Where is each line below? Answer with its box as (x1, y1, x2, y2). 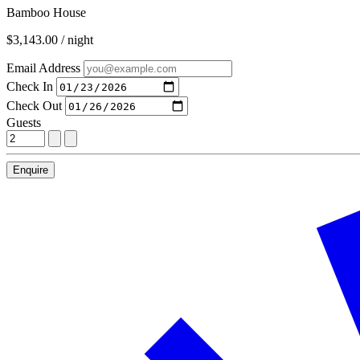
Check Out (6, 98, 62, 112)
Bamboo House (6, 6, 86, 19)
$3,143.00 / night (6, 33, 93, 47)
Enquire (13, 164, 48, 176)
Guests (6, 116, 41, 129)
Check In (6, 79, 53, 93)
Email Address (6, 61, 80, 75)
